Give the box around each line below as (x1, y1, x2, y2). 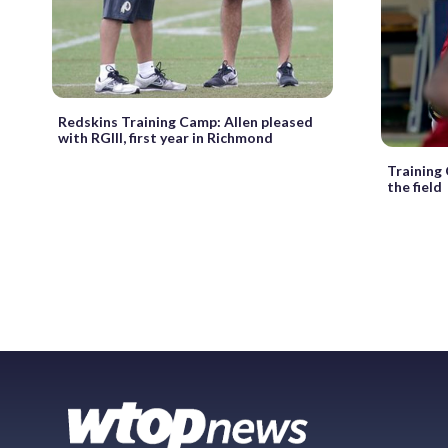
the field (387, 178, 443, 196)
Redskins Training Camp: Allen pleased (58, 113, 313, 131)
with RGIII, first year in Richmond (58, 129, 273, 147)
